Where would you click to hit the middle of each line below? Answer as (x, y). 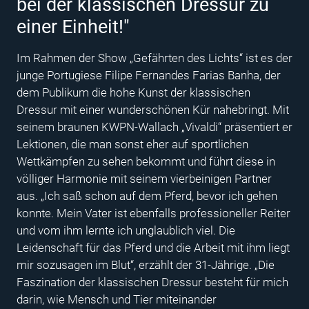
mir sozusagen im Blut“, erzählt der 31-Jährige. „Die (146, 265)
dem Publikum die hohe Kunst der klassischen (133, 92)
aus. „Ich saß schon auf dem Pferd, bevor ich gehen (147, 196)
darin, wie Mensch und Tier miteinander (117, 299)
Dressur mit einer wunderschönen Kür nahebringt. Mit (153, 109)
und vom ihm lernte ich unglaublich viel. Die (126, 230)
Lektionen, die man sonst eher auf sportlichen (132, 144)
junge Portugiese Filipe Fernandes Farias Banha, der (149, 75)
